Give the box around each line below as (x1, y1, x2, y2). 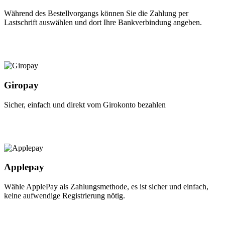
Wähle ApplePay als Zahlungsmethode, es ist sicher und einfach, (4, 182, 208, 191)
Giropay (4, 79, 39, 90)
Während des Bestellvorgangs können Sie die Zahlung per (4, 9, 188, 18)
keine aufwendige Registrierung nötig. (4, 191, 125, 200)
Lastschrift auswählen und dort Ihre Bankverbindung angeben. (4, 18, 202, 27)
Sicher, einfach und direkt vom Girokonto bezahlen (4, 100, 166, 109)
